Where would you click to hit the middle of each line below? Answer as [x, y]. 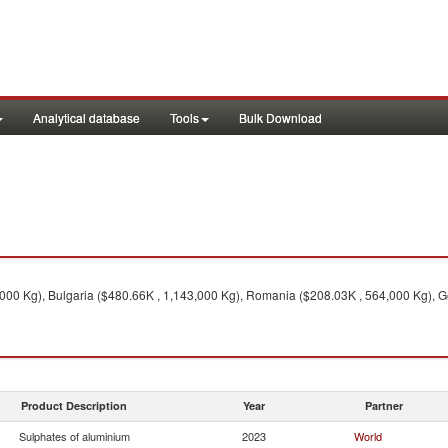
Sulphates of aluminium [74, 436]
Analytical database [86, 117]
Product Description [74, 405]
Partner [384, 405]
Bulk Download [280, 117]
